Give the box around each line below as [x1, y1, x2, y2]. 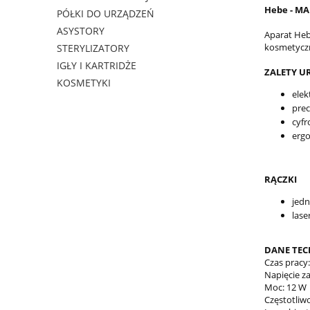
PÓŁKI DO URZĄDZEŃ [57, 7, 154, 21]
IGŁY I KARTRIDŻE [57, 59, 136, 73]
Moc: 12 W [264, 280, 307, 293]
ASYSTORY [57, 24, 104, 38]
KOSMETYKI [57, 76, 111, 90]
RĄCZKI [264, 172, 297, 185]
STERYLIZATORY [57, 42, 129, 55]
